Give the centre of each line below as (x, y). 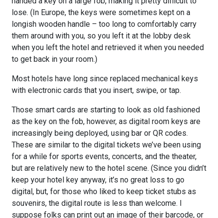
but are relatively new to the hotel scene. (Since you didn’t (109, 168)
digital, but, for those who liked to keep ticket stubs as (104, 191)
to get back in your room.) (54, 59)
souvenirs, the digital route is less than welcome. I (97, 203)
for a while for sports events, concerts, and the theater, (104, 156)
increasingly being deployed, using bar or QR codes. (100, 133)
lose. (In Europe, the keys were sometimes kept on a (101, 12)
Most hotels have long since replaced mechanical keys (105, 78)
